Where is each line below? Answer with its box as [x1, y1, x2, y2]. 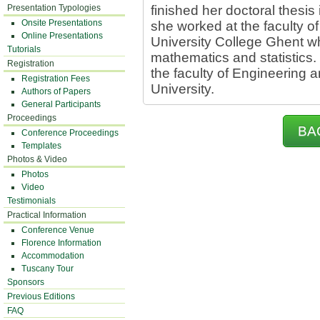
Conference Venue [21, 225, 94, 235]
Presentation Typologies [7, 3, 101, 13]
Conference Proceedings [21, 128, 119, 138]
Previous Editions [7, 291, 75, 301]
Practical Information [7, 210, 86, 220]
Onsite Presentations [21, 18, 102, 28]
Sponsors [7, 277, 44, 287]
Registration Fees [21, 74, 90, 84]
